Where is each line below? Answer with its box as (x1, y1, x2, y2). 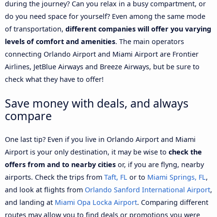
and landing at (5, 197, 55, 207)
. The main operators (115, 36, 184, 46)
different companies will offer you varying (65, 24, 211, 33)
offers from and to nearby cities (5, 159, 116, 169)
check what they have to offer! (5, 74, 104, 84)
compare (5, 108, 52, 124)
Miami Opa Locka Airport (55, 197, 137, 207)
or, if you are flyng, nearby (116, 159, 204, 169)
